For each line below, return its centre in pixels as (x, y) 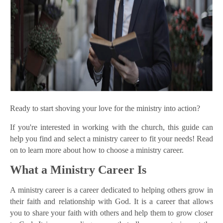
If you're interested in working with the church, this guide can (111, 127)
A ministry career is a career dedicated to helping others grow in (111, 190)
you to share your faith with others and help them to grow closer (111, 213)
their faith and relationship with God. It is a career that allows (111, 202)
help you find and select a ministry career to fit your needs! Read (111, 139)
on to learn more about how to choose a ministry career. (97, 150)
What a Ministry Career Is (78, 170)
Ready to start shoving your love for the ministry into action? (105, 109)
